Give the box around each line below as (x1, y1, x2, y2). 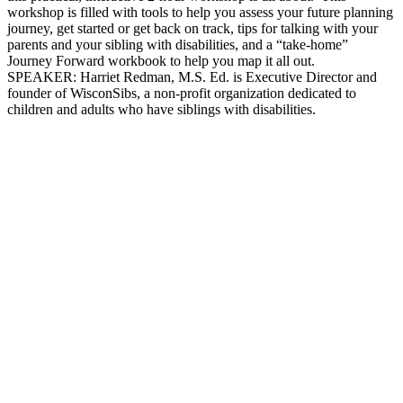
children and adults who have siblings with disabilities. (7, 102, 316, 118)
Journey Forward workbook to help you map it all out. (7, 53, 315, 69)
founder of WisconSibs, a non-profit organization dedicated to (7, 85, 356, 102)
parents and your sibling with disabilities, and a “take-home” (7, 37, 348, 53)
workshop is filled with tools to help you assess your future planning (7, 4, 393, 21)
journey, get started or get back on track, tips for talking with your (7, 21, 378, 37)
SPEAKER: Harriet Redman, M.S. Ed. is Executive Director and (7, 69, 377, 85)
